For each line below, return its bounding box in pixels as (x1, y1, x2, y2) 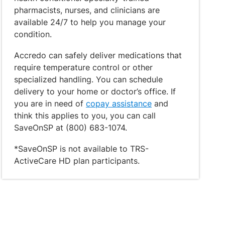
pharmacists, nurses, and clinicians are (14, 5, 160, 15)
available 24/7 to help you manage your (14, 17, 166, 27)
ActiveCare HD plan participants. (14, 156, 140, 166)
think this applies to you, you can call (14, 110, 156, 121)
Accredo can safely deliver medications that (14, 50, 182, 60)
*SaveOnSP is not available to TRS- (14, 144, 149, 154)
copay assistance (86, 98, 152, 108)
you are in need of (14, 98, 86, 108)
